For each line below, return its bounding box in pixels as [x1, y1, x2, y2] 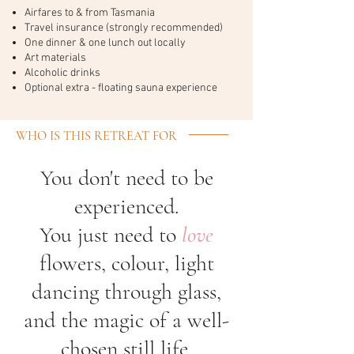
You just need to [40, 221, 182, 248]
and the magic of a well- [24, 307, 229, 333]
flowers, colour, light [39, 250, 214, 277]
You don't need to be [40, 164, 213, 191]
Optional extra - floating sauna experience [24, 81, 217, 95]
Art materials [24, 51, 86, 65]
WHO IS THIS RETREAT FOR [16, 128, 180, 144]
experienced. [74, 193, 179, 220]
